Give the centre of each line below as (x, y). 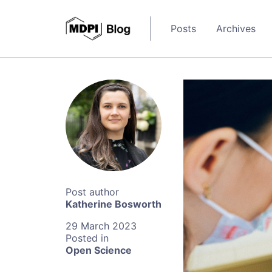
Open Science (99, 250)
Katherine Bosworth (114, 204)
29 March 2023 (101, 226)
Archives (236, 29)
